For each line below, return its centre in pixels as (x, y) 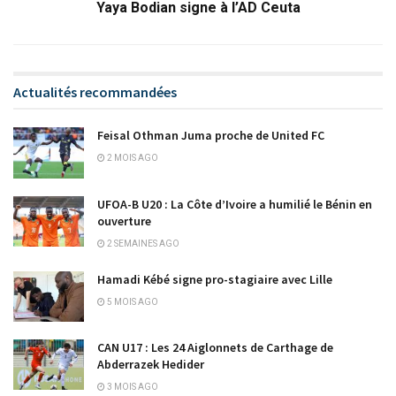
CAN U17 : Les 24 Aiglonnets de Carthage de (215, 347)
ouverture (124, 221)
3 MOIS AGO (132, 386)
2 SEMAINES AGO (142, 243)
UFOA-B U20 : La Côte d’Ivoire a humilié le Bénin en (235, 204)
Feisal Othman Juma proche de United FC (211, 136)
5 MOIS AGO (132, 301)
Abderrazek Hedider (151, 364)
